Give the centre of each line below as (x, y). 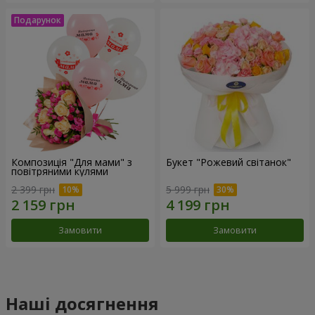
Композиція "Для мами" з (72, 162)
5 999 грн (188, 189)
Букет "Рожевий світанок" (229, 162)
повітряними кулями (60, 172)
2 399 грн (33, 189)
